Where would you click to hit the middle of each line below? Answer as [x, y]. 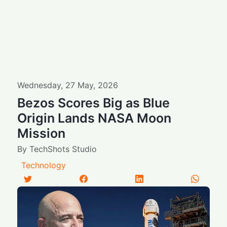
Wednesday [39, 85]
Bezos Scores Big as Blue [94, 103]
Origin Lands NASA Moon [94, 118]
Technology [44, 165]
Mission [42, 133]
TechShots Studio [63, 149]
